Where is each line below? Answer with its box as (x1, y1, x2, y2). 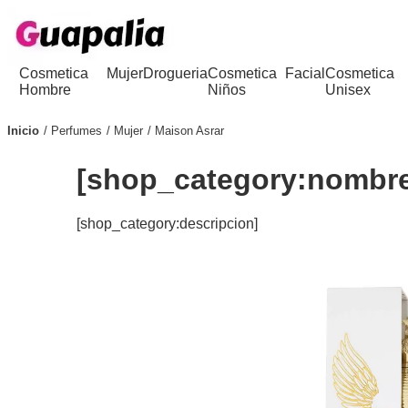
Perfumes (51, 123, 102, 138)
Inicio (7, 123, 39, 138)
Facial (285, 66, 326, 81)
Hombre (19, 82, 72, 97)
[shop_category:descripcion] (76, 216, 259, 232)
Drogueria (142, 66, 208, 81)
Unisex (325, 82, 372, 97)
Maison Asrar (155, 123, 224, 138)
